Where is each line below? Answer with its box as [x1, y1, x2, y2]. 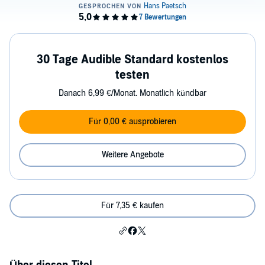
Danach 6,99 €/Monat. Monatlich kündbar [59, 88, 206, 98]
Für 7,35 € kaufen [101, 201, 164, 211]
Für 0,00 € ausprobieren [89, 117, 176, 127]
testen [115, 68, 150, 82]
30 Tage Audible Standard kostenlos [37, 53, 228, 67]
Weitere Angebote [101, 150, 164, 160]
